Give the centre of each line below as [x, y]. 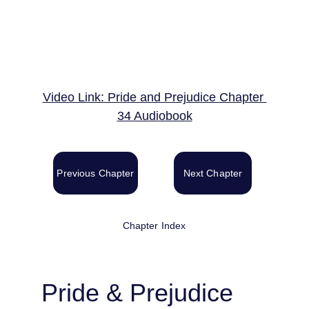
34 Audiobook [154, 116]
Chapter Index [154, 226]
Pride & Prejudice [141, 293]
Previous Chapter [96, 173]
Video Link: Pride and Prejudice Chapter [154, 97]
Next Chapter [213, 173]
